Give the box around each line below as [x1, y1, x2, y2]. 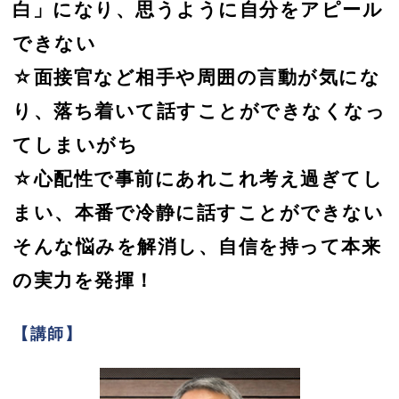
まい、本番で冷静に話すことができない [12, 199, 384, 224]
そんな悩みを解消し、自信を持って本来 [12, 233, 381, 257]
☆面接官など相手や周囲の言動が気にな [12, 64, 380, 88]
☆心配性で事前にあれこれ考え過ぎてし [12, 166, 383, 190]
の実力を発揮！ [12, 267, 155, 291]
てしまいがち [12, 132, 138, 156]
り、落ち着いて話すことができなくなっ [12, 98, 386, 122]
